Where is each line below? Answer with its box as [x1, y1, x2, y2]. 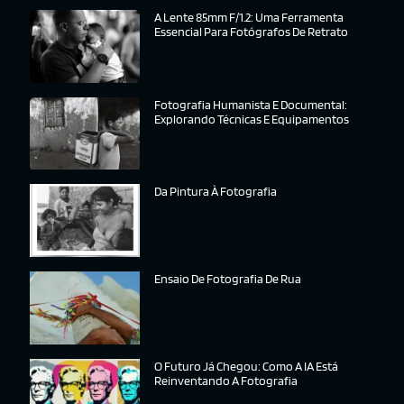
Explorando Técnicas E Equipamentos [154, 111, 350, 126]
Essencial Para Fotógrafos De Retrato [154, 24, 349, 40]
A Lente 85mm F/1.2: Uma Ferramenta [154, 10, 344, 25]
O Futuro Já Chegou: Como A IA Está [154, 358, 339, 373]
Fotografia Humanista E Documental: [154, 96, 348, 112]
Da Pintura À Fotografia [154, 184, 278, 199]
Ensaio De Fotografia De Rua [154, 271, 302, 287]
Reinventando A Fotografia [154, 372, 298, 388]
